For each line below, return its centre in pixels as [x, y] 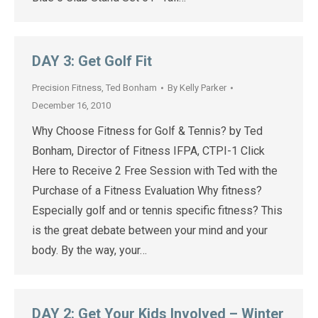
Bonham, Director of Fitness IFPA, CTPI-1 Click [148, 151]
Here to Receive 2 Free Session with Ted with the [155, 171]
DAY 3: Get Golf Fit [92, 61]
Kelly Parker [203, 88]
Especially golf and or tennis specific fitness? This [157, 210]
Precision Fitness [67, 88]
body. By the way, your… [89, 250]
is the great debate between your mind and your [150, 230]
